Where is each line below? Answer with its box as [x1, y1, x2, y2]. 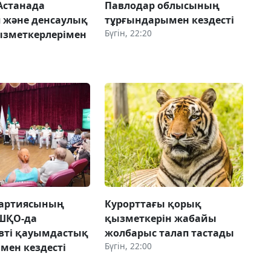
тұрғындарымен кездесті [104, 13, 234, 27]
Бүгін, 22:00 [104, 240, 152, 252]
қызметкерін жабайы [104, 212, 217, 226]
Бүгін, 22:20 [104, 27, 152, 39]
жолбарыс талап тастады [104, 226, 234, 240]
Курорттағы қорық [104, 197, 201, 211]
